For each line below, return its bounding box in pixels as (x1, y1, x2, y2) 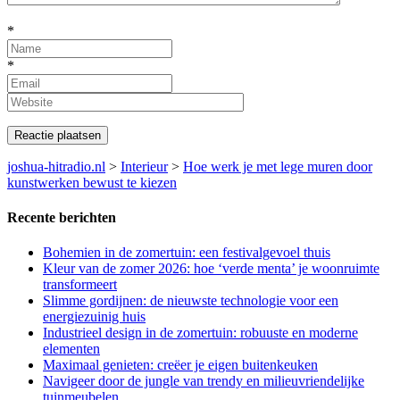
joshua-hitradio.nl (7, 158, 105, 174)
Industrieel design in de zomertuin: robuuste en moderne (43, 325, 358, 341)
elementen (43, 341, 100, 357)
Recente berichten (7, 210, 116, 226)
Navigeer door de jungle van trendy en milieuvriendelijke (43, 373, 364, 389)
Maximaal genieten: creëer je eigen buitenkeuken (43, 357, 318, 373)
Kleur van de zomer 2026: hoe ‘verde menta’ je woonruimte (43, 261, 379, 277)
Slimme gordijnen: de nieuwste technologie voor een (43, 293, 338, 309)
